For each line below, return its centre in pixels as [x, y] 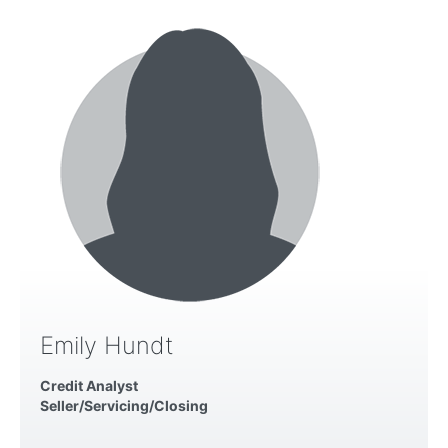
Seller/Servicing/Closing [124, 405]
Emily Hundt [106, 345]
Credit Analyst [89, 385]
